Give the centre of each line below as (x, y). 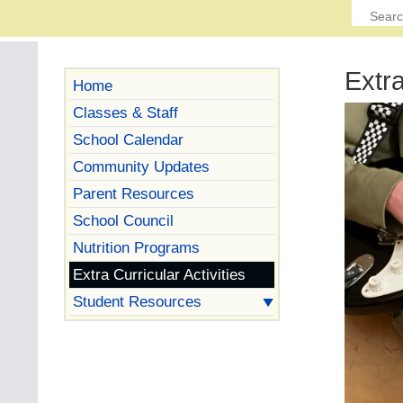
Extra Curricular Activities (159, 274)
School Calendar (128, 139)
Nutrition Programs (136, 247)
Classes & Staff (125, 112)
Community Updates (141, 166)
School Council (123, 220)
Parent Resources (133, 193)
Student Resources (137, 301)
